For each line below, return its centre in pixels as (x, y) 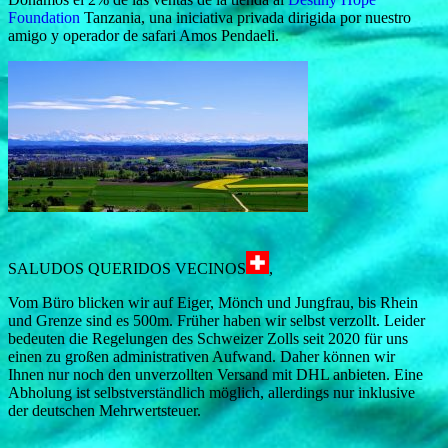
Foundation (44, 17)
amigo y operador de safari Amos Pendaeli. (143, 35)
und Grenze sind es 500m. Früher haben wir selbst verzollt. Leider (216, 320)
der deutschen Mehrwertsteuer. (104, 410)
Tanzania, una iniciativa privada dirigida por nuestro (245, 17)
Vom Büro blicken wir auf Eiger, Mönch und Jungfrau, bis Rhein (213, 302)
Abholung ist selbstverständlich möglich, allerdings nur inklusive (211, 392)
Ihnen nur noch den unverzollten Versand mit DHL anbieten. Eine (215, 374)
